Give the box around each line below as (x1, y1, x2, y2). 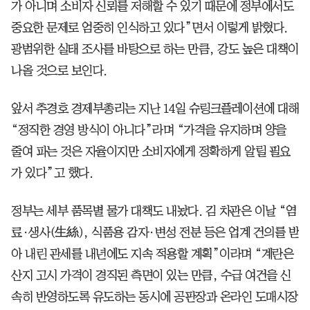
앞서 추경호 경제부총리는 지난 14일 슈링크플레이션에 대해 (11, 102, 299, 115)
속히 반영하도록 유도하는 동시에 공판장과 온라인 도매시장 (11, 290, 298, 303)
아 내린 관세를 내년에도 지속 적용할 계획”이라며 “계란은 (11, 247, 293, 260)
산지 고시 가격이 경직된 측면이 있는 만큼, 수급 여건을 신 (11, 268, 291, 282)
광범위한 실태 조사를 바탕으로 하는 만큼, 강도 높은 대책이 (11, 42, 299, 55)
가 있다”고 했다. (11, 166, 93, 179)
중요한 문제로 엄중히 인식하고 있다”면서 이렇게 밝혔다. (11, 21, 288, 34)
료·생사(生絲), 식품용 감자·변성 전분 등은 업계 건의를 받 (11, 226, 299, 239)
